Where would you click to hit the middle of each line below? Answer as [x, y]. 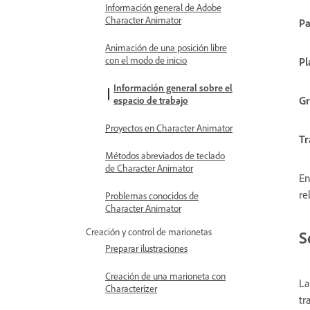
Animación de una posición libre [166, 47]
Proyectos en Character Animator [169, 128]
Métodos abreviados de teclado [165, 155]
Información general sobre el [173, 88]
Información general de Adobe [163, 7]
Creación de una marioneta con [165, 276]
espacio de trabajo [151, 100]
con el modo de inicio [146, 60]
